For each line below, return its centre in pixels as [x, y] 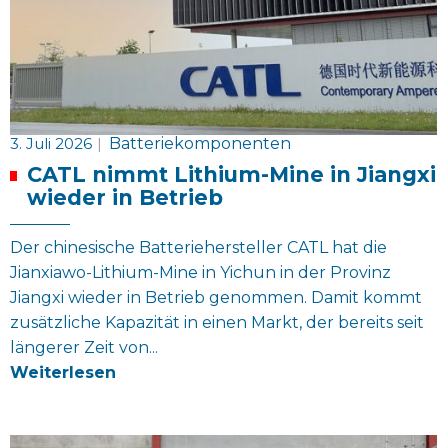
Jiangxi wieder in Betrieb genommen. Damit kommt [216, 297]
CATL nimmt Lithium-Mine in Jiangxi [231, 174]
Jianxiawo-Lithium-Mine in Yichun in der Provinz [200, 272]
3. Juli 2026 [51, 143]
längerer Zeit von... [84, 347]
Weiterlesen [63, 372]
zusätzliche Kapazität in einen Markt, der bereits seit [217, 322]
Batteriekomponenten [200, 143]
